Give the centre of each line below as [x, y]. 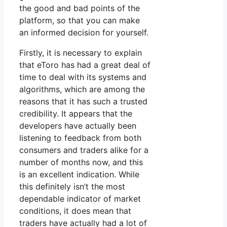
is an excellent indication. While [79, 175]
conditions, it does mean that [75, 211]
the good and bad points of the [80, 8]
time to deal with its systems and [83, 77]
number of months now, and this [81, 162]
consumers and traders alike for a [84, 150]
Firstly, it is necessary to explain [81, 53]
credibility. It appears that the [76, 114]
